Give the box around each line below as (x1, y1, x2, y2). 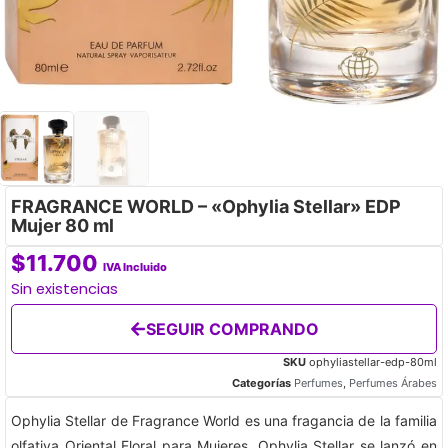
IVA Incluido (103, 259, 167, 274)
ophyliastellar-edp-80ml (309, 354, 437, 369)
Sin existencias (11, 278, 118, 299)
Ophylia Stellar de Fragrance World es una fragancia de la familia (11, 411, 437, 429)
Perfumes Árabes (349, 375, 437, 390)
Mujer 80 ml (11, 214, 114, 236)
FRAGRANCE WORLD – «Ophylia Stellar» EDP (11, 195, 401, 217)
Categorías (232, 375, 291, 390)
